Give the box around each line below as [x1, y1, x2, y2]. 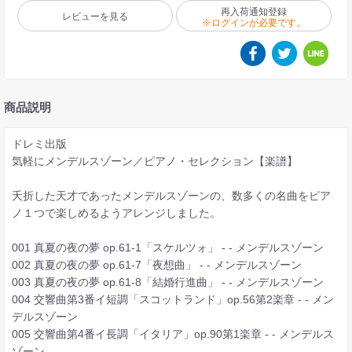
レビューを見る [61, 11, 128, 23]
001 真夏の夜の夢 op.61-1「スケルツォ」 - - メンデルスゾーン [11, 241, 324, 255]
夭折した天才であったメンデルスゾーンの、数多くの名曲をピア [11, 189, 331, 203]
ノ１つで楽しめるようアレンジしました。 [11, 207, 221, 220]
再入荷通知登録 [220, 5, 287, 17]
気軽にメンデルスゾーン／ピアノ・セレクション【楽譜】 [11, 155, 298, 168]
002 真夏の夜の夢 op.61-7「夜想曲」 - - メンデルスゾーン [11, 258, 302, 272]
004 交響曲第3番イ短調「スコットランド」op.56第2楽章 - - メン [11, 293, 334, 306]
